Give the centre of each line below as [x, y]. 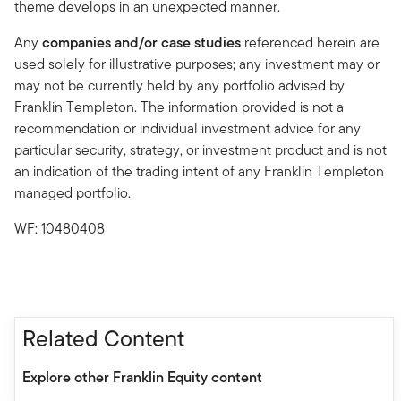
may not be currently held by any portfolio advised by [179, 85]
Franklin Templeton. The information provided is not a [179, 107]
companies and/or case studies [141, 42]
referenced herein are [310, 42]
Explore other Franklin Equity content [142, 377]
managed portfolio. [73, 192]
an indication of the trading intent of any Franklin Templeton [199, 171]
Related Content [103, 338]
